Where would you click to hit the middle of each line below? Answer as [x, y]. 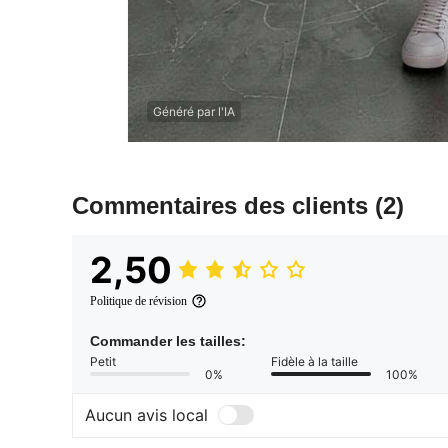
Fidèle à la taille [314, 361]
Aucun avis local [146, 415]
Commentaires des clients [223, 205]
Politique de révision [138, 300]
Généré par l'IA [194, 111]
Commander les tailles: [168, 340]
